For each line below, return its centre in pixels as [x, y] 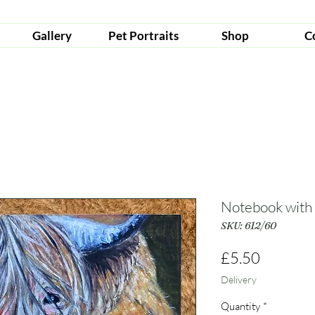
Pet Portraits [143, 36]
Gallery [52, 36]
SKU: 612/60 [249, 226]
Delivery [239, 280]
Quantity [240, 307]
